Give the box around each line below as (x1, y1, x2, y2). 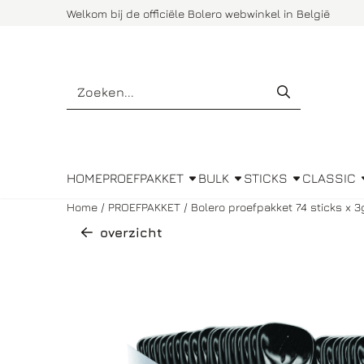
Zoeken (66, 76, 113, 91)
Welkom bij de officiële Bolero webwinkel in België (67, 6, 330, 20)
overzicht (100, 225, 162, 240)
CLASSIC (302, 171, 357, 185)
